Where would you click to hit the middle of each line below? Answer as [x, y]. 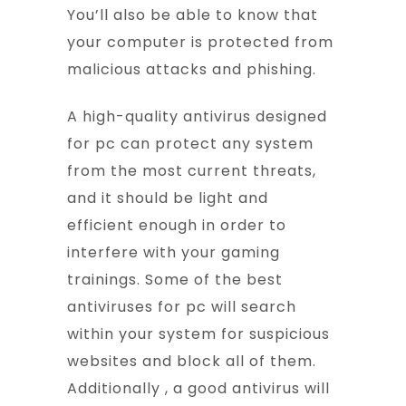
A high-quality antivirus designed [197, 117]
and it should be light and [168, 198]
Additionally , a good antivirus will [198, 389]
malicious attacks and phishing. [192, 70]
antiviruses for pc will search [182, 307]
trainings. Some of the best [175, 280]
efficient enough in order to [177, 226]
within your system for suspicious [198, 334]
